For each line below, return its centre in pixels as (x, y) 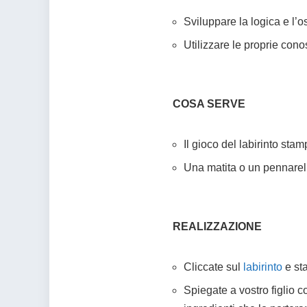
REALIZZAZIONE (217, 227)
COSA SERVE (209, 104)
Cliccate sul (213, 267)
